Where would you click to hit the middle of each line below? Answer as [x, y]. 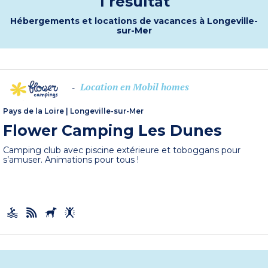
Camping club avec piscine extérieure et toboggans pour [122, 150]
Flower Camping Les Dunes [113, 130]
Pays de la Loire [34, 111]
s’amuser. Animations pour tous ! [71, 160]
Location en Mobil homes [135, 87]
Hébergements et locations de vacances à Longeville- [134, 21]
